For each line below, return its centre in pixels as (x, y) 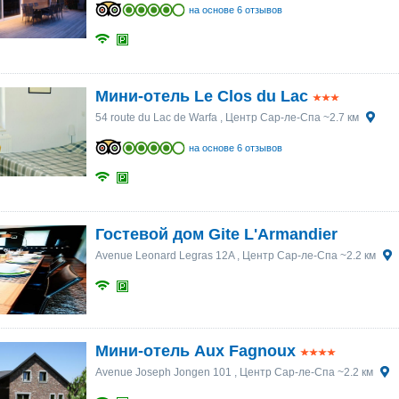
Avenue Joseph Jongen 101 (163, 372)
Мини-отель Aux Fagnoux (195, 351)
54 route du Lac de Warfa (156, 118)
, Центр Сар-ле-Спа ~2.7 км (289, 118)
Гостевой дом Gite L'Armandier (216, 234)
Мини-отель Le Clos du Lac (201, 96)
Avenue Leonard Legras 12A (164, 256)
